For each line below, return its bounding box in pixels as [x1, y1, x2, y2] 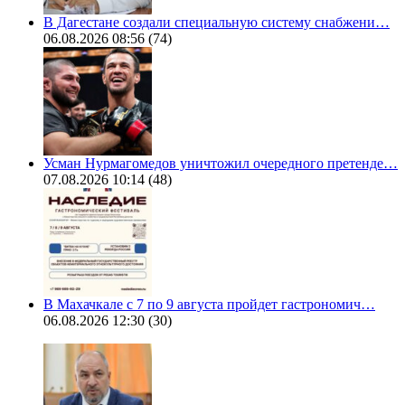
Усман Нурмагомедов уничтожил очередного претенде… [43, 155, 398, 172]
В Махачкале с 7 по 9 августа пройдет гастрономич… [43, 297, 375, 313]
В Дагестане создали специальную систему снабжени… [43, 14, 390, 31]
